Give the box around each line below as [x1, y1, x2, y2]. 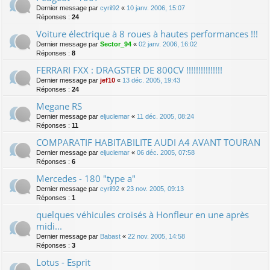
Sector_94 [100, 40, 131, 48]
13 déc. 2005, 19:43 [122, 77, 180, 84]
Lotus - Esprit [36, 256, 90, 269]
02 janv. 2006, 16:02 [139, 40, 197, 48]
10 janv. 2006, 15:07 [127, 4, 185, 12]
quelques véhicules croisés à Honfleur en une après [36, 209, 249, 221]
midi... [36, 220, 62, 233]
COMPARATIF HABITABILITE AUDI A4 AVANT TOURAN [36, 136, 260, 149]
